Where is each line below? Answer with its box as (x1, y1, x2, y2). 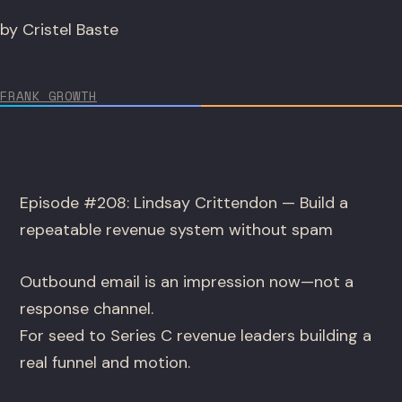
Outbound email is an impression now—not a (20, 271, 354, 293)
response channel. (20, 298, 154, 320)
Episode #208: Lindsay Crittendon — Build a (20, 192, 349, 214)
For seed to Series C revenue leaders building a (20, 325, 372, 347)
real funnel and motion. (20, 352, 191, 374)
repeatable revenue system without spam (20, 219, 334, 241)
